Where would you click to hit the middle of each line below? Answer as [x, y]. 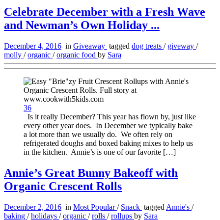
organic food [77, 55]
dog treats [148, 46]
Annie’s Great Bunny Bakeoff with [91, 173]
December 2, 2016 [33, 207]
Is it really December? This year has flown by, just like [110, 117]
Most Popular [95, 207]
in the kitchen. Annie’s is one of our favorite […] [100, 152]
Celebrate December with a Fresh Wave [105, 12]
